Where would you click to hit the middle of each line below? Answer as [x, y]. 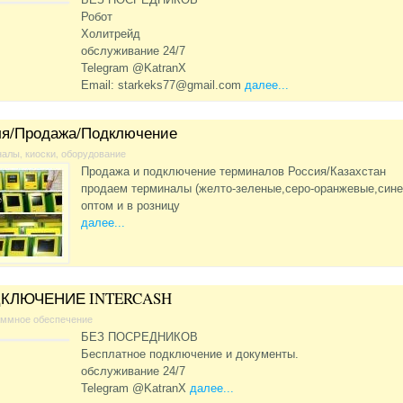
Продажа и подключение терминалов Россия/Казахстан [234, 172]
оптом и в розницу [131, 206]
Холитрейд [111, 34]
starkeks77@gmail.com [180, 85]
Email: [100, 85]
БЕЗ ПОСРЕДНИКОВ [140, 337]
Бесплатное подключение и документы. [190, 354]
